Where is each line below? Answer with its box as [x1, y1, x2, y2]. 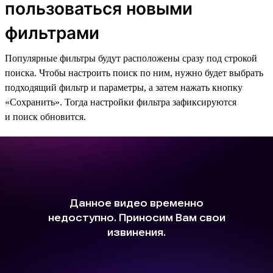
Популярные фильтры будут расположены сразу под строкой [5, 52, 257, 63]
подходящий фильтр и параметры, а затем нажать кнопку [5, 82, 243, 93]
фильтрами [5, 22, 99, 43]
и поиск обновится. [5, 111, 86, 122]
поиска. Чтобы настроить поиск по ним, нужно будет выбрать [5, 67, 263, 78]
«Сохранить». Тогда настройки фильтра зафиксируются [5, 96, 236, 107]
